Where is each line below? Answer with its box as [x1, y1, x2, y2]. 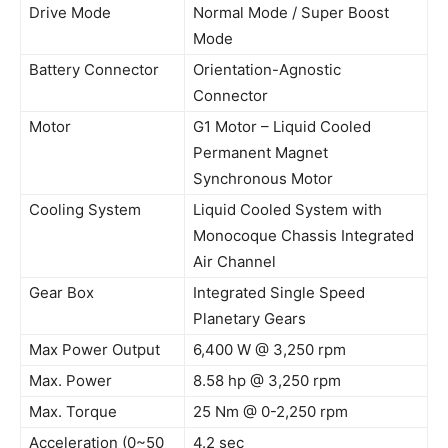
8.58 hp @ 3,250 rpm [193, 371, 341, 391]
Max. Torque [29, 402, 117, 422]
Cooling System [29, 200, 141, 220]
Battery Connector [29, 60, 159, 80]
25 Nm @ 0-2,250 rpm [193, 402, 348, 422]
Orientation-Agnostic [193, 60, 341, 80]
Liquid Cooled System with [193, 200, 382, 220]
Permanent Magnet [193, 143, 328, 163]
